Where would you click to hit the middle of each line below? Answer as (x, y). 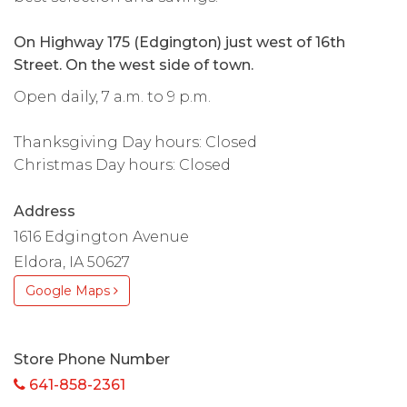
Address (45, 211)
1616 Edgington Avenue (101, 236)
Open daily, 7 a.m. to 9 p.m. (112, 96)
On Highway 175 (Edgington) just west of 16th (179, 42)
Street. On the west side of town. (134, 65)
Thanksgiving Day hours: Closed (135, 142)
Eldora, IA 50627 (72, 262)
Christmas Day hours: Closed (122, 164)
